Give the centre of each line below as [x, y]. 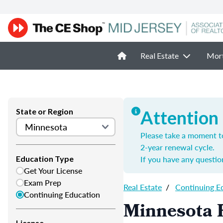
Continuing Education [62, 194]
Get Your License [53, 170]
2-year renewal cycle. [177, 147]
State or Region [45, 111]
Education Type [45, 159]
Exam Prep [43, 182]
